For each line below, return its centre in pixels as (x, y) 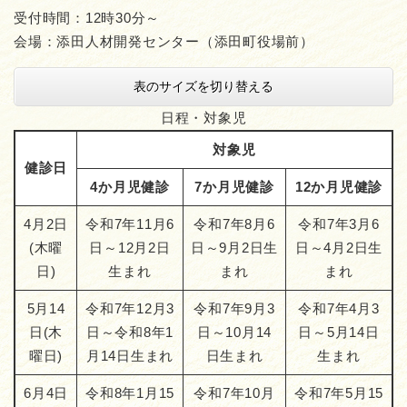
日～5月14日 (339, 333)
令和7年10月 (234, 393)
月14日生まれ (130, 356)
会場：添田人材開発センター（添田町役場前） (164, 42)
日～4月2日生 (339, 248)
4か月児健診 (130, 187)
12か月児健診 (339, 187)
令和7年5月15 (339, 393)
